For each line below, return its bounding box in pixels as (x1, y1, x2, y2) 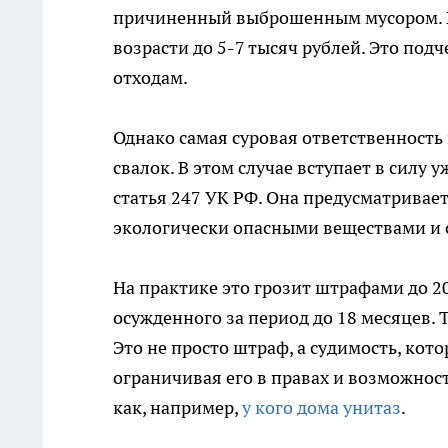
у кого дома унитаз (242, 396, 401, 420)
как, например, (113, 396, 242, 420)
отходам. (113, 66, 188, 90)
